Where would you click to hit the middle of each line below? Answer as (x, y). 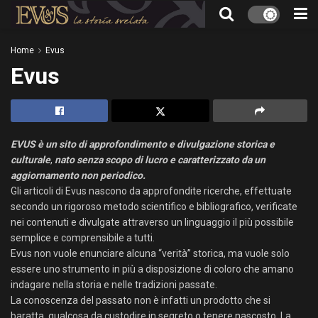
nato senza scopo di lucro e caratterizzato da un (160, 160)
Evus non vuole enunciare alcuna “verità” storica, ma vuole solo (150, 253)
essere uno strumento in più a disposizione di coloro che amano (152, 269)
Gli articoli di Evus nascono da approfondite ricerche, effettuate (151, 191)
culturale (31, 160)
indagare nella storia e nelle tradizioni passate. (114, 285)
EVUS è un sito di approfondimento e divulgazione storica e (143, 144)
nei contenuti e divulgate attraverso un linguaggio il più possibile (152, 222)
